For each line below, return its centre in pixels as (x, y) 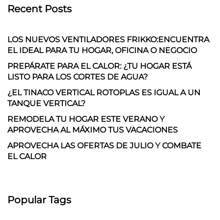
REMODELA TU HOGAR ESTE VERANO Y (86, 119)
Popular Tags (39, 200)
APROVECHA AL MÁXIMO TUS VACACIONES (93, 130)
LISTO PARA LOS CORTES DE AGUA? (78, 77)
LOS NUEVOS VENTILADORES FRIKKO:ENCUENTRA (108, 39)
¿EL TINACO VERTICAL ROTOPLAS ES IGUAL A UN (104, 92)
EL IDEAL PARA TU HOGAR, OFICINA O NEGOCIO (102, 50)
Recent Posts (40, 9)
